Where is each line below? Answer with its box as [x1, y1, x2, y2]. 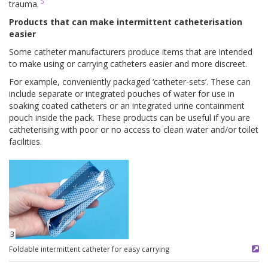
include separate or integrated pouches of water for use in [9, 87, 234, 99]
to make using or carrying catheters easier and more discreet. [9, 57, 247, 69]
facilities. [9, 135, 42, 147]
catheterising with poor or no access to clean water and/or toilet [9, 123, 258, 135]
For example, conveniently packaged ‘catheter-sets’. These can [9, 75, 251, 87]
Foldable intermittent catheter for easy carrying [9, 243, 170, 254]
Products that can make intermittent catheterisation [9, 16, 242, 28]
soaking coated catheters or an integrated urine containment [9, 99, 245, 111]
